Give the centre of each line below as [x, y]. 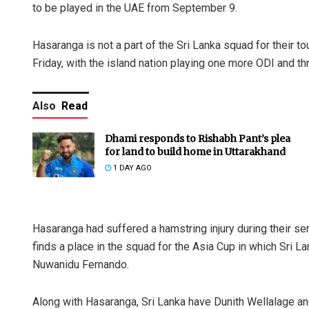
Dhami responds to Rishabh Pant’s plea [198, 139]
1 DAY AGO [131, 168]
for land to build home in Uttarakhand [195, 152]
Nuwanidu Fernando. [81, 265]
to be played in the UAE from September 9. [135, 8]
